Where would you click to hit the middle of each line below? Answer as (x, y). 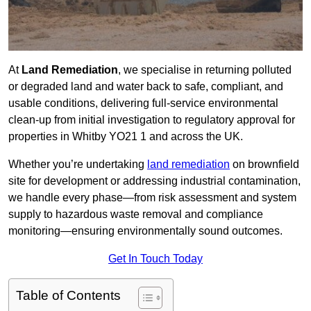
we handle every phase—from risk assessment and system (152, 198)
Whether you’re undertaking (78, 165)
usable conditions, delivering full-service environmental (143, 103)
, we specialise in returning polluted (205, 70)
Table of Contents (68, 296)
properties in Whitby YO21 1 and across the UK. (126, 137)
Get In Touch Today (155, 259)
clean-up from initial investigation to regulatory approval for (152, 120)
